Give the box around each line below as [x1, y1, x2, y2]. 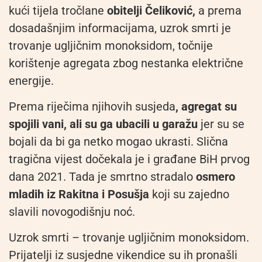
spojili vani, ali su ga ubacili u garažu [9, 116, 198, 131]
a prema [195, 3, 242, 18]
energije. [9, 73, 54, 88]
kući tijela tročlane [9, 3, 107, 18]
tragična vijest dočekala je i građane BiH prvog [9, 151, 250, 166]
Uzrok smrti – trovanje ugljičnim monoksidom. [9, 230, 249, 245]
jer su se [198, 116, 244, 131]
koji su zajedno [149, 187, 229, 201]
